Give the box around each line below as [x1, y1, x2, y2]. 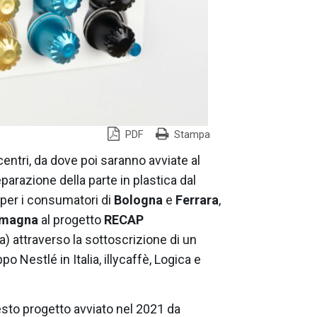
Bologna [114, 192, 163, 207]
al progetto [38, 212, 104, 227]
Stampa [174, 129, 211, 142]
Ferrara [175, 192, 219, 207]
